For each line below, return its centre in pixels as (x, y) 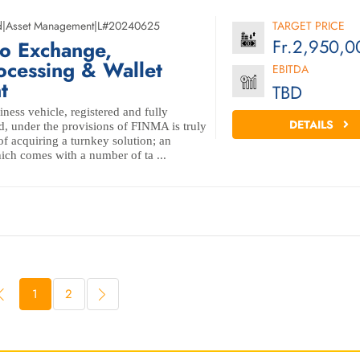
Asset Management (50, 26)
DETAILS (313, 125)
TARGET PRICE (308, 26)
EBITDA (290, 69)
